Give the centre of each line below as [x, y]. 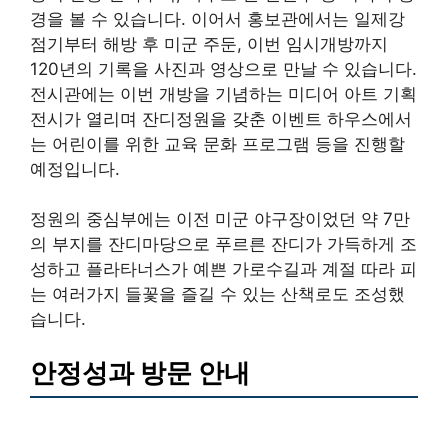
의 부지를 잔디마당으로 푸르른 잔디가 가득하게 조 [223, 244]
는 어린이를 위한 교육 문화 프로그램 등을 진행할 [217, 143]
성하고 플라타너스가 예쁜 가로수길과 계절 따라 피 [223, 269]
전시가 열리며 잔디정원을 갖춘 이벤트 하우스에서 [221, 118]
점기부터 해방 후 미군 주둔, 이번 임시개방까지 [209, 43]
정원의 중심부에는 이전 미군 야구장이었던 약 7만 [220, 219]
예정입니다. [75, 168]
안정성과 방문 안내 [140, 372]
